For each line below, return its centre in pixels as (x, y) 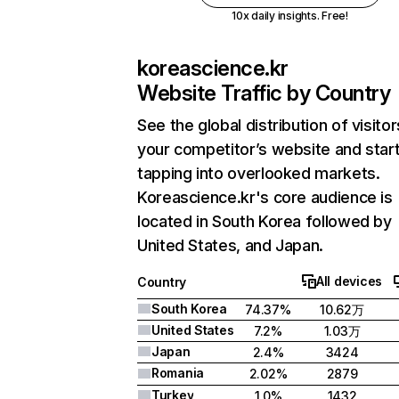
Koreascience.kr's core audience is (265, 197)
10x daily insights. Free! (289, 16)
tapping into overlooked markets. (259, 173)
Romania (178, 373)
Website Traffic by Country (264, 93)
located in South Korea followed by (265, 221)
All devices (349, 281)
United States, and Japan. (230, 245)
